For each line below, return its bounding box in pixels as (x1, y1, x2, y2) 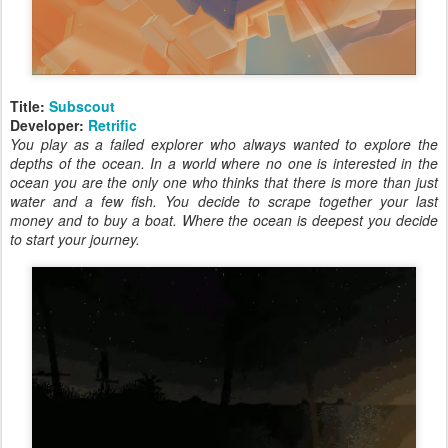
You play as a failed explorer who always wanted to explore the (10, 134, 438, 155)
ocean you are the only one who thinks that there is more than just (10, 172, 438, 193)
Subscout (49, 96, 115, 117)
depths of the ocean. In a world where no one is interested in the (10, 153, 438, 174)
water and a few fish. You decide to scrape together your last (10, 191, 438, 212)
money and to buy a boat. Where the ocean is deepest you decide (10, 210, 438, 231)
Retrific (88, 115, 137, 136)
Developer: (10, 115, 88, 136)
